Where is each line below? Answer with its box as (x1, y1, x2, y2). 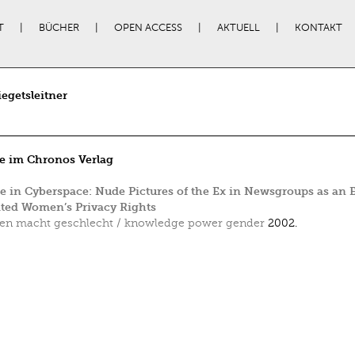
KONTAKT (294, 22, 342, 33)
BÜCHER (38, 22, 79, 33)
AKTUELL (216, 22, 260, 33)
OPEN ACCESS (113, 22, 182, 33)
